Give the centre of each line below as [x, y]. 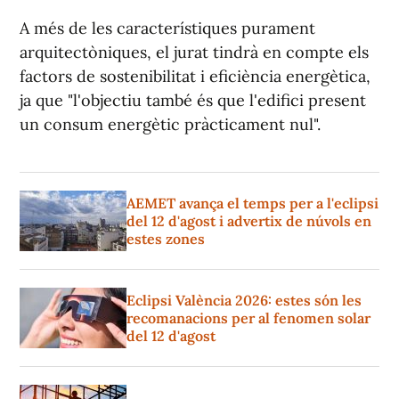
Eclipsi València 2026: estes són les [244, 301]
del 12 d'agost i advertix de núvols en [249, 221]
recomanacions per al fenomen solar [248, 318]
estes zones [166, 239]
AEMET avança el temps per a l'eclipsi [252, 204]
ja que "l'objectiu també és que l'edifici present [193, 101]
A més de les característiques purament [167, 28]
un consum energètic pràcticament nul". [170, 125]
